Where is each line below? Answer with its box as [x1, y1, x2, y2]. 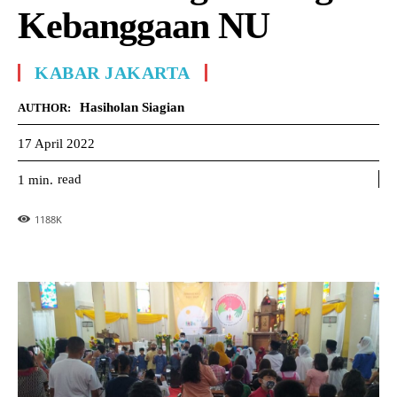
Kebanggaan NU [18, 5, 269, 46]
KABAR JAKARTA [35, 63, 191, 82]
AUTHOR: [18, 101, 71, 114]
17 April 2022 [18, 136, 95, 151]
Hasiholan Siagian [80, 100, 184, 114]
